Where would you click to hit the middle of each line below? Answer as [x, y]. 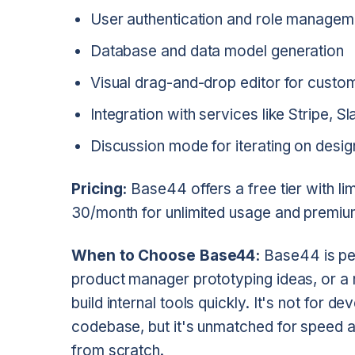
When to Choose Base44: [166, 255]
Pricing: [99, 189]
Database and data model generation [217, 52]
